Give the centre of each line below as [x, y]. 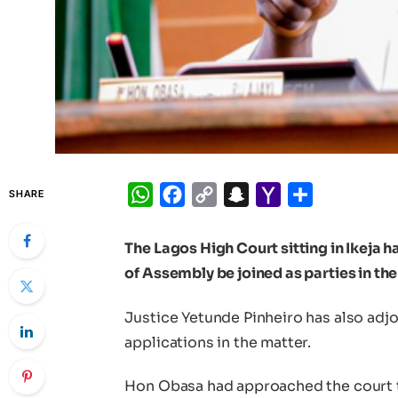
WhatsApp [191, 195]
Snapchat [283, 195]
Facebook [220, 195]
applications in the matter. [218, 342]
